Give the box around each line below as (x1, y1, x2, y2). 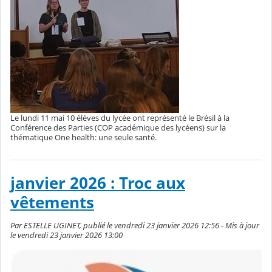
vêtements (10, 192, 94, 214)
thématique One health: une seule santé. (10, 132, 157, 143)
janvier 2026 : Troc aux (10, 172, 185, 194)
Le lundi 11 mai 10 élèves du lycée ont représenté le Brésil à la (10, 112, 229, 124)
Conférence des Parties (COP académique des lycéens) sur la (10, 122, 226, 134)
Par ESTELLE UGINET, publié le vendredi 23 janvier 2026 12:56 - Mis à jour (10, 220, 259, 231)
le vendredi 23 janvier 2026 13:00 (10, 229, 123, 241)
